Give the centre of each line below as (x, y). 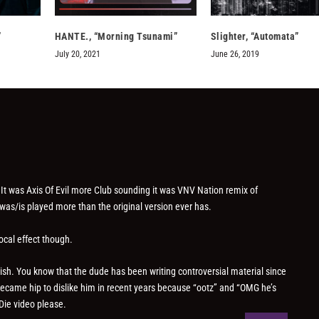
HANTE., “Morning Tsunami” (116, 37)
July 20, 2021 (77, 54)
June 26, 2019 (235, 54)
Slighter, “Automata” (255, 37)
